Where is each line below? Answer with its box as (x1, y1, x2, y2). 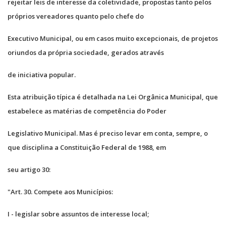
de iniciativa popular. (8, 70, 76, 79)
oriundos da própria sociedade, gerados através (8, 47, 164, 57)
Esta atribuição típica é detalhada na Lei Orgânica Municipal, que (8, 92, 218, 101)
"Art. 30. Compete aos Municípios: (8, 187, 113, 196)
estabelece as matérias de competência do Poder (8, 106, 166, 116)
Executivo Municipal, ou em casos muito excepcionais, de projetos (8, 33, 218, 43)
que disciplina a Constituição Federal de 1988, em (8, 142, 166, 152)
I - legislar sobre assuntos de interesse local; (8, 209, 149, 218)
